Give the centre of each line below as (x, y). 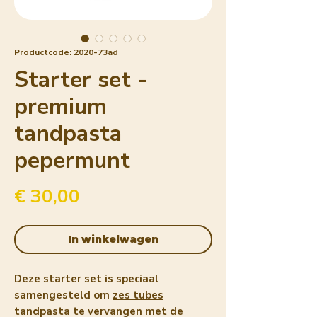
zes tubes (138, 295)
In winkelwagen (113, 239)
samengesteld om (63, 295)
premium (60, 106)
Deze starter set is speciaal (86, 278)
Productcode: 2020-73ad (66, 52)
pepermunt (72, 160)
